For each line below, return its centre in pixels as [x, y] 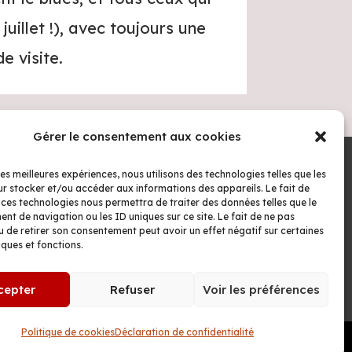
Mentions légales [117, 217]
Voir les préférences [261, 289]
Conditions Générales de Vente [117, 288]
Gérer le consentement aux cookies [137, 136]
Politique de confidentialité [117, 241]
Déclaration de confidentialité [184, 332]
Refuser [132, 289]
